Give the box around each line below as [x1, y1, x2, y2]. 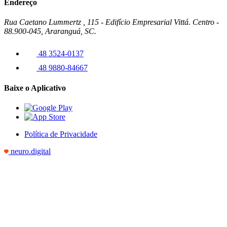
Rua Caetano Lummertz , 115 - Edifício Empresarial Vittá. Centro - [4, 18, 219, 27]
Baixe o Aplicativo [4, 83, 66, 92]
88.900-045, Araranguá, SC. [4, 27, 96, 36]
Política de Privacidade [24, 129, 97, 138]
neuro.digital [11, 146, 51, 156]
